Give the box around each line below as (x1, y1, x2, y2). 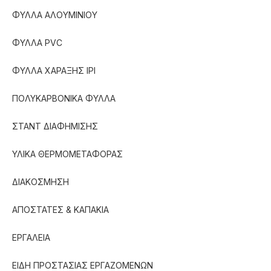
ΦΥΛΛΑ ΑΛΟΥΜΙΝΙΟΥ (12, 9, 97, 20)
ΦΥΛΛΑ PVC (12, 37, 62, 48)
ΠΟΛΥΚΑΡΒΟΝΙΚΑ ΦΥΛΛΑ (12, 93, 116, 103)
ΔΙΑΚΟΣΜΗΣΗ (12, 176, 69, 187)
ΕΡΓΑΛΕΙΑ (12, 232, 50, 243)
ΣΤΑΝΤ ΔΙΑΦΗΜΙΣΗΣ (12, 120, 98, 131)
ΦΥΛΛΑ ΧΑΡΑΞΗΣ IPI (12, 65, 96, 76)
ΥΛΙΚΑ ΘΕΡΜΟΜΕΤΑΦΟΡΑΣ (12, 148, 123, 159)
